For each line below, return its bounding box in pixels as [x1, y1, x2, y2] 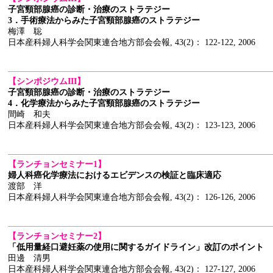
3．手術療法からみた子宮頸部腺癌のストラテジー [8, 16, 200, 25]
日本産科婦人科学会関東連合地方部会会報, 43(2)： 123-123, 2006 [8, 121, 255, 130]
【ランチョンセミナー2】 [8, 232, 106, 241]
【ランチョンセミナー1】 [8, 160, 106, 169]
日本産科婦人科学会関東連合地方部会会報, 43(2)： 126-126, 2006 [8, 193, 255, 202]
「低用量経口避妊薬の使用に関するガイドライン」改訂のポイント [8, 243, 264, 252]
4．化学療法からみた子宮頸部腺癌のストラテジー [8, 99, 200, 108]
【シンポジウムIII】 [8, 77, 85, 86]
